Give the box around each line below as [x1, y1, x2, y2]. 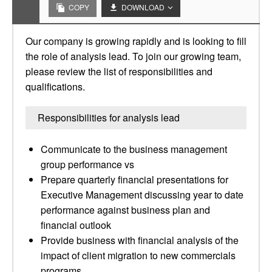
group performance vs [41, 157, 134, 171]
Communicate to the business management [41, 142, 227, 156]
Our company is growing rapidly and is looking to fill [25, 34, 246, 48]
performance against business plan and [41, 203, 210, 217]
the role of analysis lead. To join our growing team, [25, 49, 241, 63]
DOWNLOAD [121, 2, 165, 12]
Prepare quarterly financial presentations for [41, 172, 228, 186]
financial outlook [41, 218, 111, 232]
